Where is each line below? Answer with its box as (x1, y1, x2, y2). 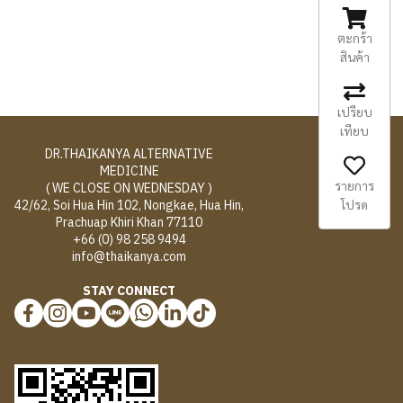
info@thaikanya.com (72, 248, 187, 264)
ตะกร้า (336, 30, 372, 46)
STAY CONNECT (83, 282, 176, 299)
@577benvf (43, 336, 117, 354)
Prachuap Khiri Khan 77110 (56, 214, 203, 230)
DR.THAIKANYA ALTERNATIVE (45, 146, 214, 162)
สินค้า (339, 49, 370, 65)
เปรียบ (336, 103, 372, 120)
